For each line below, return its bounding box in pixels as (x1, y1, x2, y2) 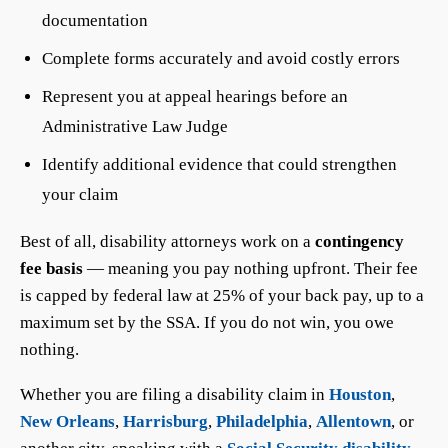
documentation (42, 11, 148, 30)
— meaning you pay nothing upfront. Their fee (83, 259, 418, 278)
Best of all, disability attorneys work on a (20, 232, 315, 251)
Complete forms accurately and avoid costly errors (42, 49, 400, 68)
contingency (315, 232, 404, 251)
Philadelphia (216, 412, 308, 431)
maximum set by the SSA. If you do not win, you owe (20, 313, 394, 332)
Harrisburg (123, 412, 208, 431)
